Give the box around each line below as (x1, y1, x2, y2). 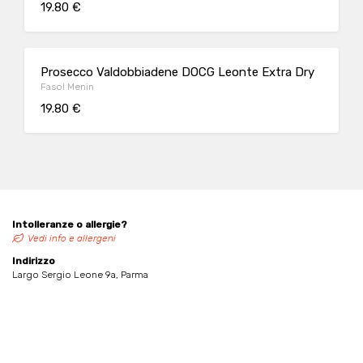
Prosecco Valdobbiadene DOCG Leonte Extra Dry (41, 65, 314, 79)
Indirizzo (12, 255, 55, 267)
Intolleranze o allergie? (12, 219, 127, 230)
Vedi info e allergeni (28, 233, 116, 244)
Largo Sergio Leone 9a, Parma (12, 269, 148, 280)
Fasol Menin (41, 81, 94, 92)
